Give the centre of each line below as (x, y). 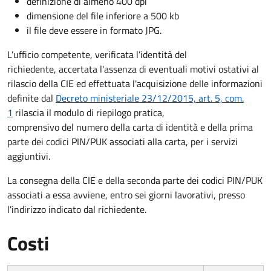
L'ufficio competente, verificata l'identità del (97, 54)
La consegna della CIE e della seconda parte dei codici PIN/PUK (135, 180)
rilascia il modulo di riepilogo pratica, (89, 112)
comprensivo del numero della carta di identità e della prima (130, 127)
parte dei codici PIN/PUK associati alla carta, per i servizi (122, 141)
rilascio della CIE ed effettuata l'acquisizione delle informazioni (135, 83)
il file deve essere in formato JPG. (94, 30)
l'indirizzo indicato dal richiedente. (77, 209)
